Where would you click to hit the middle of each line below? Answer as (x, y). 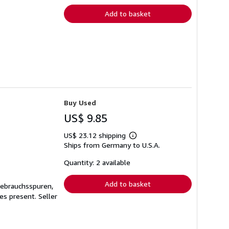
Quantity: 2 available (97, 163)
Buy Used (80, 103)
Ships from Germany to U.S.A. (112, 145)
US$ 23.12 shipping (96, 135)
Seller (48, 196)
